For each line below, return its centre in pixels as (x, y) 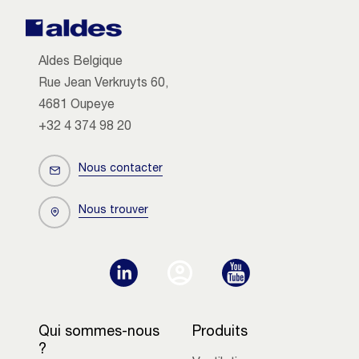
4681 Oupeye (77, 105)
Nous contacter (121, 169)
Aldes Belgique (81, 62)
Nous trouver (113, 211)
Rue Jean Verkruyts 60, (103, 84)
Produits (220, 332)
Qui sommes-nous (99, 332)
